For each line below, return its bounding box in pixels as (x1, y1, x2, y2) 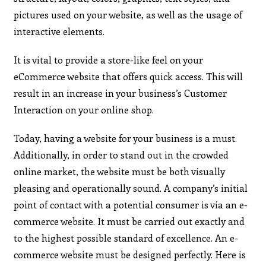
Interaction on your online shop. (14, 103, 154, 116)
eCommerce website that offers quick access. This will (14, 69, 243, 83)
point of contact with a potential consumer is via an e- (14, 198, 248, 211)
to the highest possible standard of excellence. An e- (14, 231, 239, 244)
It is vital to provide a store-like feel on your (14, 53, 204, 66)
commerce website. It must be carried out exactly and (14, 214, 245, 227)
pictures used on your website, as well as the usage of (14, 8, 243, 21)
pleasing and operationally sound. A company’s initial (14, 181, 248, 194)
